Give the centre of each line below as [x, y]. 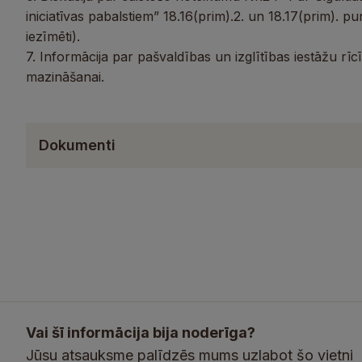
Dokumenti [77, 145]
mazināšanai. [65, 77]
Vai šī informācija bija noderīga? [141, 333]
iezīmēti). [53, 36]
